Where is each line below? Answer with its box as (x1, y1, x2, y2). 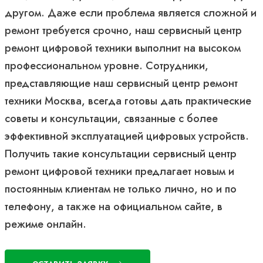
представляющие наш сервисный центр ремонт (5, 75, 238, 91)
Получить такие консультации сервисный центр (5, 146, 237, 161)
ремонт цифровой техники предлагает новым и (5, 163, 234, 179)
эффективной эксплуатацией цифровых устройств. (5, 128, 249, 144)
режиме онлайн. (5, 216, 86, 232)
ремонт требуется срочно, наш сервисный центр (5, 22, 242, 38)
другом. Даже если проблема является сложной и (5, 5, 257, 21)
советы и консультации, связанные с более (5, 110, 218, 126)
